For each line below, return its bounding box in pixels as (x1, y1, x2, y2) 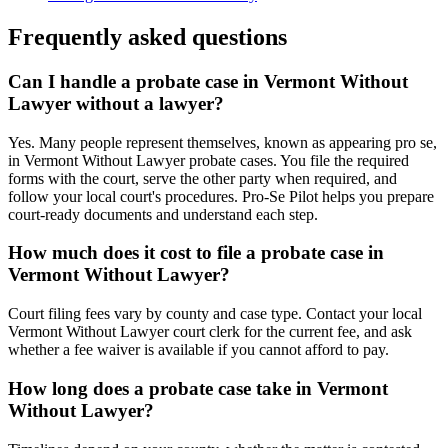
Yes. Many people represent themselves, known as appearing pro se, (8, 133, 437, 151)
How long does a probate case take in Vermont (8, 377, 388, 399)
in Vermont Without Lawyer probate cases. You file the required (8, 151, 409, 169)
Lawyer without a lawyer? (8, 92, 224, 114)
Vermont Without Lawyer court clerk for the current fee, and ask (8, 323, 412, 341)
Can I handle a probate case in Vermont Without (8, 70, 408, 92)
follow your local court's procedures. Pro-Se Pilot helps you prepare (8, 187, 434, 205)
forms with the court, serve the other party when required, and (8, 169, 397, 187)
